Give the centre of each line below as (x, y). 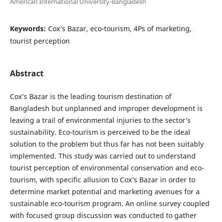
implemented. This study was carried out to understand (103, 156)
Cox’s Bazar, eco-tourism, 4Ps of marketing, (120, 28)
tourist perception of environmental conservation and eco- (107, 167)
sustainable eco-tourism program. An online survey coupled (110, 203)
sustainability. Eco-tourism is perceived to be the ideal (100, 132)
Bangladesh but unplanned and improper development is (106, 108)
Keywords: (29, 28)
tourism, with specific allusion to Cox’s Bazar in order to (102, 179)
